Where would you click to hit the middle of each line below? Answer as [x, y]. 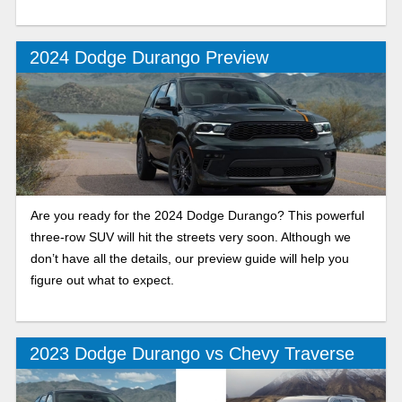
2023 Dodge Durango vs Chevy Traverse [192, 353]
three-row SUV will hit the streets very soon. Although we [190, 237]
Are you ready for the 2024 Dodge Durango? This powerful [197, 216]
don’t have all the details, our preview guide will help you [189, 259]
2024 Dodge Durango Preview [149, 57]
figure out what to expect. [102, 280]
